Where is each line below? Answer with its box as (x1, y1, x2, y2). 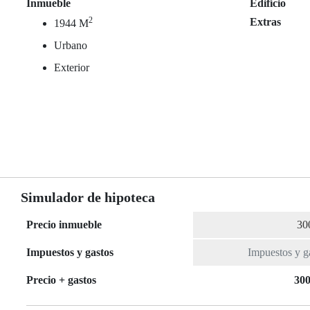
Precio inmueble (26, 219, 102, 231)
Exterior (54, 62, 89, 73)
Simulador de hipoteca (21, 190, 155, 206)
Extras (250, 16, 282, 28)
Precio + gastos (26, 274, 96, 286)
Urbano (54, 39, 87, 51)
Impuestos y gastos (26, 246, 113, 259)
